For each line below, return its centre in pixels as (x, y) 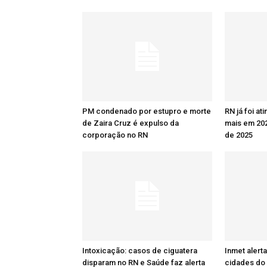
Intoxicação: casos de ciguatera (140, 251)
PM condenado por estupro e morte (147, 111)
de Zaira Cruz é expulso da (131, 123)
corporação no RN (115, 135)
